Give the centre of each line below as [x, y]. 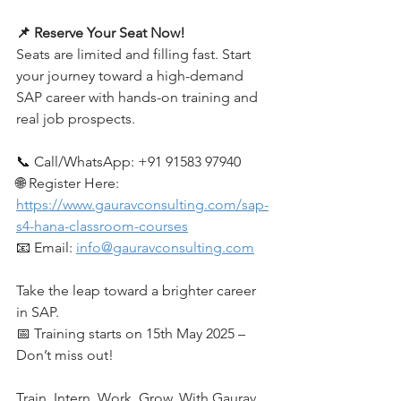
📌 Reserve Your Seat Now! [101, 33]
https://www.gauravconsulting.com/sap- [142, 205]
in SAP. [38, 312]
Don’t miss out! [65, 355]
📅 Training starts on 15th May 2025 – [132, 333]
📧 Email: [46, 247]
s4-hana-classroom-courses [102, 226]
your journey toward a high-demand [132, 76]
